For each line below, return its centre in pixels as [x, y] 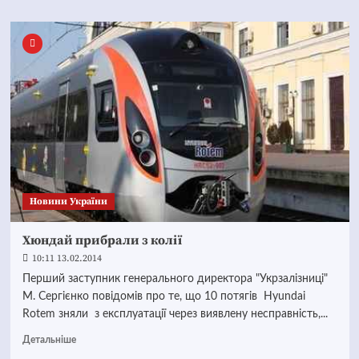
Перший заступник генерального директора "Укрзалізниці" [175, 279]
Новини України [68, 202]
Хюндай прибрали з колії [102, 240]
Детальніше [49, 340]
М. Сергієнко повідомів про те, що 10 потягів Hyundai [163, 296]
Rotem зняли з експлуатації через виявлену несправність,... [175, 314]
